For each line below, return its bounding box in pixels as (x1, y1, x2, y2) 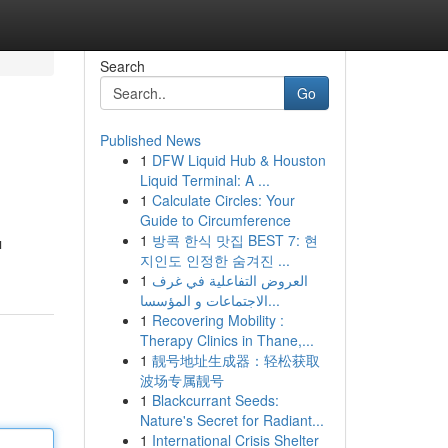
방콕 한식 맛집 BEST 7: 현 (151, 230, 318, 250)
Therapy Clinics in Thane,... (139, 330, 314, 350)
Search (99, 56, 145, 76)
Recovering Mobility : (151, 310, 284, 330)
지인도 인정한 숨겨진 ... (139, 250, 290, 270)
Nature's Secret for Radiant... (139, 410, 324, 430)
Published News (99, 130, 201, 150)
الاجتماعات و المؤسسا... (267, 290, 280, 310)
